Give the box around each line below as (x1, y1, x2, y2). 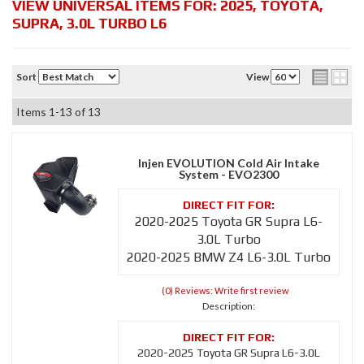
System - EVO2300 (179, 167, 279, 181)
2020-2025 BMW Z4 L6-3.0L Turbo (127, 249, 331, 265)
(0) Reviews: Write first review (161, 285, 288, 296)
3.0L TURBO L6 (67, 15, 167, 32)
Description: (202, 300, 255, 312)
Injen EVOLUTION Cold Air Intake (138, 156, 319, 170)
